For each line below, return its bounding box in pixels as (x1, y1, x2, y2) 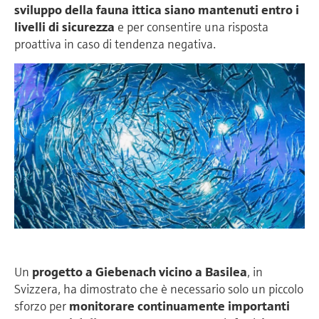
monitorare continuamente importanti (69, 297, 290, 314)
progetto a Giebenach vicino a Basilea (32, 263, 247, 280)
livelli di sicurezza (14, 19, 115, 36)
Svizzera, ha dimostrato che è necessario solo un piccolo (14, 280, 303, 297)
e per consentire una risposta (115, 19, 268, 36)
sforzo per (14, 297, 69, 314)
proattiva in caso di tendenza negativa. (14, 36, 216, 53)
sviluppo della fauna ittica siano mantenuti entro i (14, 1, 299, 19)
